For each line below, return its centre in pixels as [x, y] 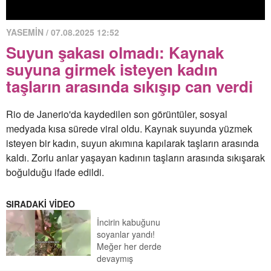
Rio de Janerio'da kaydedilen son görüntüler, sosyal [117, 114]
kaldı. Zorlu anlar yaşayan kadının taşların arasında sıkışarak [135, 158]
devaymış [115, 258]
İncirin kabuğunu [129, 222]
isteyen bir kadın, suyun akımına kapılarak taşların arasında [132, 143]
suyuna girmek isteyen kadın [112, 69]
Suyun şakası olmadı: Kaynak [115, 52]
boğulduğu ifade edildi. [55, 172]
